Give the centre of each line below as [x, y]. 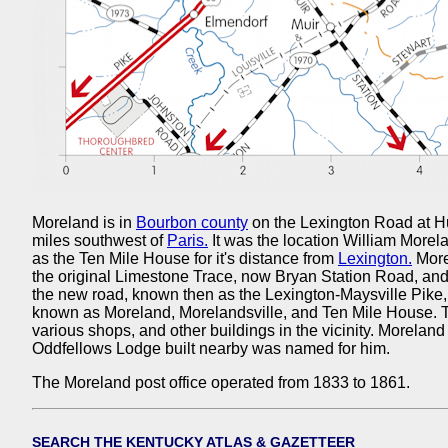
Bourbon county [192, 223]
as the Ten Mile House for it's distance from [185, 259]
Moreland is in [84, 223]
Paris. [187, 241]
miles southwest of [99, 241]
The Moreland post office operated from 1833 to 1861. [221, 383]
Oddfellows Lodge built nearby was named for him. [211, 349]
